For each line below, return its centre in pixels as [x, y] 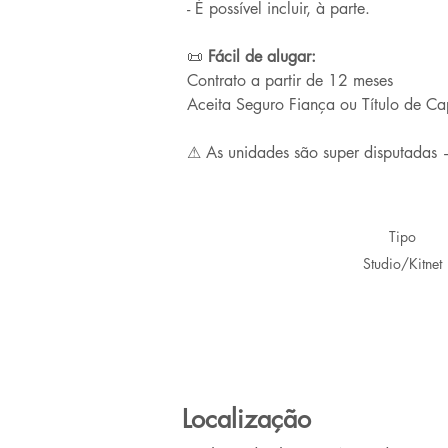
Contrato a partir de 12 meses [290, 80]
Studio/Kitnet [402, 263]
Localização [246, 419]
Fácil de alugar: [259, 56]
